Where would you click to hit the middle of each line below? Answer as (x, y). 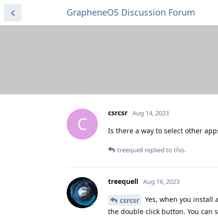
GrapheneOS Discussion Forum (131, 12)
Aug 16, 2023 (161, 181)
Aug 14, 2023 (151, 113)
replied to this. (164, 150)
